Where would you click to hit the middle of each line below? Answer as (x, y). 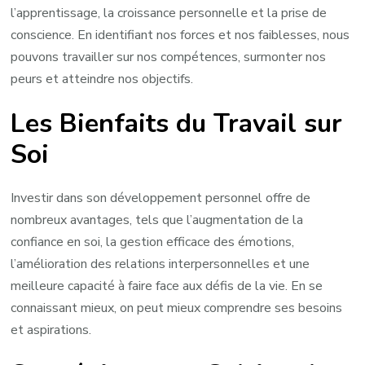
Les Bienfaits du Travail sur (177, 123)
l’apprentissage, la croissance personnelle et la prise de (169, 13)
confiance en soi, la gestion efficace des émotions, (153, 242)
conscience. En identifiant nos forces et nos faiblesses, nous (180, 35)
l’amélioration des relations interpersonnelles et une (161, 264)
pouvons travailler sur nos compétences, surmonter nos (169, 57)
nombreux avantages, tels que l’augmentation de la (157, 220)
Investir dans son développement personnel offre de (161, 198)
